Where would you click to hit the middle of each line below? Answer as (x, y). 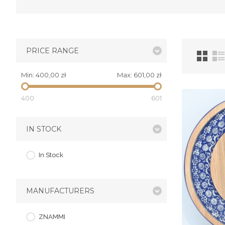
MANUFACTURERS (60, 191)
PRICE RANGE (52, 51)
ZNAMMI (52, 217)
